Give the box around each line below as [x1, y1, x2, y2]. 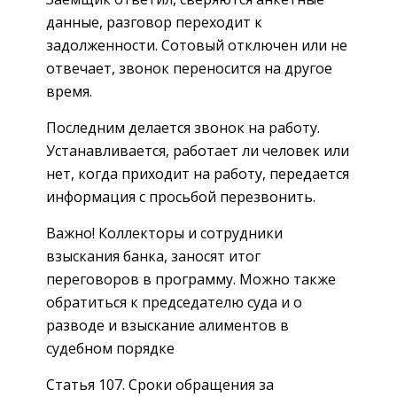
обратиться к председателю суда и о [46, 292, 302, 312]
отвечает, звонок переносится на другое [46, 58, 332, 78]
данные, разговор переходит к [46, 12, 262, 32]
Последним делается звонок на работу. [46, 117, 320, 137]
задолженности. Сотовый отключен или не [46, 35, 347, 55]
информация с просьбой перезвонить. [46, 186, 315, 206]
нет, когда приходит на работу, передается [46, 163, 349, 183]
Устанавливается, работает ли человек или [46, 140, 349, 160]
